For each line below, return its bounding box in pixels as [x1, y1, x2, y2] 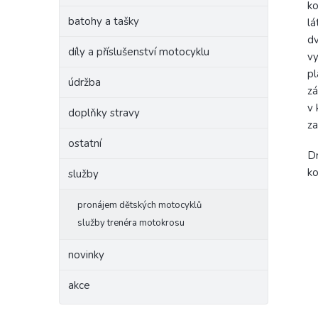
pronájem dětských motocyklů [77, 199, 202, 212]
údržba [68, 75, 101, 89]
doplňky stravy [68, 106, 140, 120]
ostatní [68, 136, 102, 150]
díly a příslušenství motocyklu [68, 45, 209, 59]
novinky [68, 248, 104, 262]
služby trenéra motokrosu [77, 216, 185, 229]
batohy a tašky [68, 14, 139, 28]
